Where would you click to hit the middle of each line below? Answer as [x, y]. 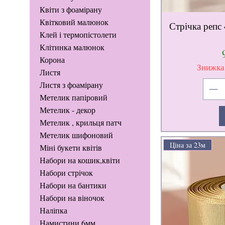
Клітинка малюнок [72, 47]
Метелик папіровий [73, 97]
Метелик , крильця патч [80, 123]
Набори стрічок [66, 173]
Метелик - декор [67, 110]
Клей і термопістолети [78, 35]
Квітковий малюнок [74, 22]
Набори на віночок [72, 198]
